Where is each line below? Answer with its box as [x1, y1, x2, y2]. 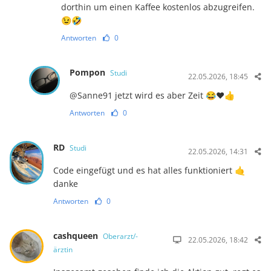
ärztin [53, 244, 73, 255]
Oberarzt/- [102, 230, 138, 241]
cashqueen [53, 229, 100, 241]
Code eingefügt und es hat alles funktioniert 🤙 [53, 164, 245, 176]
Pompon [69, 66, 108, 78]
